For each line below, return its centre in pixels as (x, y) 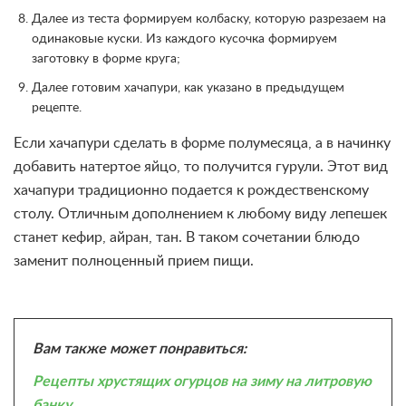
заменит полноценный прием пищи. (134, 261)
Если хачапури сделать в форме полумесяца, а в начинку (202, 143)
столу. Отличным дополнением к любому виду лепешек (200, 214)
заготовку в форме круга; (106, 59)
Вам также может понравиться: (140, 349)
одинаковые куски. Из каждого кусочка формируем (184, 39)
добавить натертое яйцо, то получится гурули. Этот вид (201, 167)
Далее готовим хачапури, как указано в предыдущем (188, 88)
